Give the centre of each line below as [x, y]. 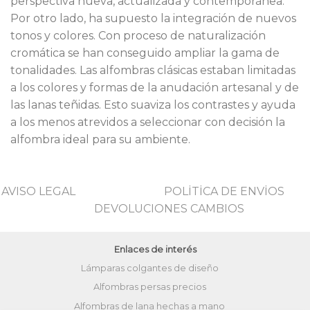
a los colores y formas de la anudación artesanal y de [155, 87]
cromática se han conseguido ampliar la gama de [145, 53]
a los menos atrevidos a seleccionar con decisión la [148, 122]
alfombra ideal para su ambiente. [100, 139]
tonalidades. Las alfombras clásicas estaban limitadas [153, 70]
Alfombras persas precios [149, 287]
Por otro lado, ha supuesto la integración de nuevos [153, 18]
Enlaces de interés [155, 250]
